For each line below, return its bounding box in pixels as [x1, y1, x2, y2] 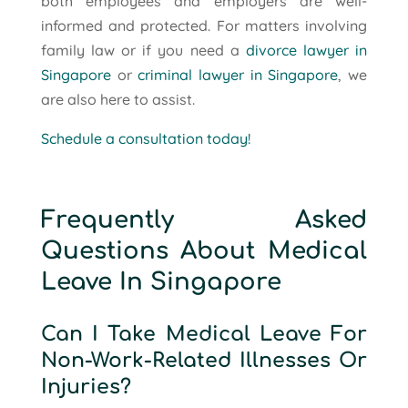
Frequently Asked [40, 206, 368, 233]
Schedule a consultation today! [40, 128, 250, 148]
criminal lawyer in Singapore [138, 65, 339, 84]
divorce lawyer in [245, 40, 368, 59]
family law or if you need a [40, 40, 246, 59]
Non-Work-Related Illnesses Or [40, 349, 368, 372]
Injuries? [40, 375, 131, 398]
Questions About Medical [40, 237, 368, 264]
